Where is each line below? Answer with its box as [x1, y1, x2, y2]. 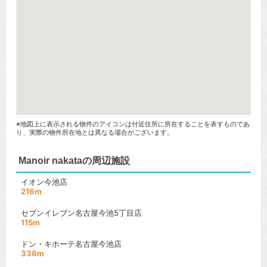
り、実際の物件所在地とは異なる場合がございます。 [15, 128, 173, 136]
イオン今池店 [20, 177, 67, 187]
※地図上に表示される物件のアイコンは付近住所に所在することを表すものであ [15, 120, 250, 128]
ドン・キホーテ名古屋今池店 [20, 239, 122, 249]
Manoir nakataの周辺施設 [18, 156, 130, 166]
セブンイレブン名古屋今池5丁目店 [20, 208, 142, 218]
